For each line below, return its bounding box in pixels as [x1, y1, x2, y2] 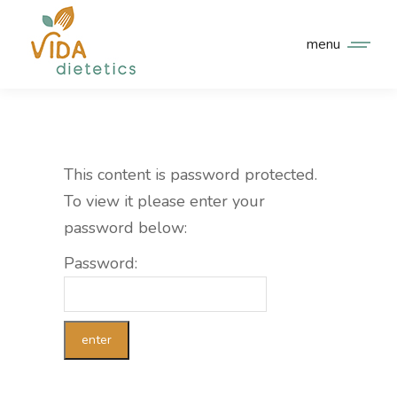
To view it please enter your [64, 191, 265, 212]
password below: [64, 217, 187, 238]
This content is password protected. [64, 164, 317, 185]
